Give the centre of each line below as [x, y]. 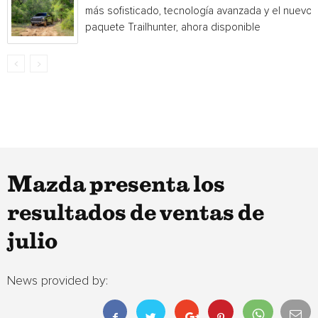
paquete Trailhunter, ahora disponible [173, 27]
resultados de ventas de [136, 214]
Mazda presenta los [116, 185]
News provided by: [57, 281]
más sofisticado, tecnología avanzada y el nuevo [199, 11]
